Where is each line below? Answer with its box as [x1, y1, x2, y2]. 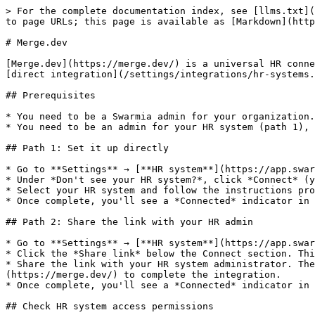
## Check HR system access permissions [6, 301, 214, 311]
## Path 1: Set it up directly [6, 143, 169, 153]
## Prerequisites [6, 90, 96, 101]
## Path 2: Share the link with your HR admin [6, 217, 253, 227]
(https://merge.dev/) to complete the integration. [6, 269, 281, 280]
